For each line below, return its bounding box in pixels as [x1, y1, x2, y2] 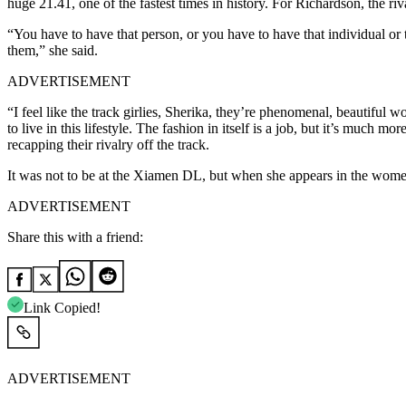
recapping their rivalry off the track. [7, 136, 209, 152]
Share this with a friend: [7, 228, 143, 245]
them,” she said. [7, 42, 98, 58]
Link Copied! [24, 299, 101, 315]
